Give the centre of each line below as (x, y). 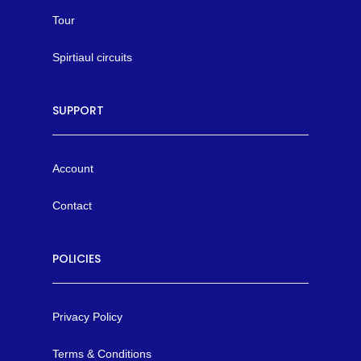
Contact (72, 206)
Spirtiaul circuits (92, 58)
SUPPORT (78, 111)
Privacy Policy (87, 317)
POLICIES (77, 259)
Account (73, 169)
